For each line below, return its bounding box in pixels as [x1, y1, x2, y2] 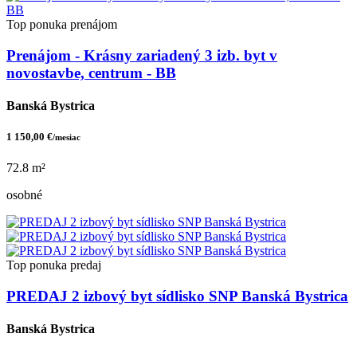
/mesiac [53, 132, 80, 143]
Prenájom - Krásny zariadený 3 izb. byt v [6, 46, 277, 64]
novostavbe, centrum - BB [6, 64, 176, 81]
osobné [6, 188, 42, 202]
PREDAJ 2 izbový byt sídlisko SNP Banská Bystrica [6, 288, 348, 305]
